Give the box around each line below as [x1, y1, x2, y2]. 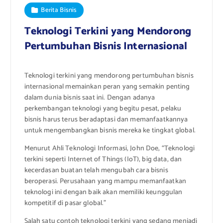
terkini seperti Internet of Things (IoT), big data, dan [24, 154, 182, 166]
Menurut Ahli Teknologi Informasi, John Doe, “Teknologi [24, 143, 195, 155]
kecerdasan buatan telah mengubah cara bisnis [24, 165, 168, 177]
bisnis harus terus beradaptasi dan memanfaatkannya [24, 114, 188, 126]
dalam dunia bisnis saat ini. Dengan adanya [24, 92, 155, 104]
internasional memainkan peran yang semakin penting [24, 81, 190, 93]
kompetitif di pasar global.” [24, 198, 107, 210]
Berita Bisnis [41, 4, 77, 16]
